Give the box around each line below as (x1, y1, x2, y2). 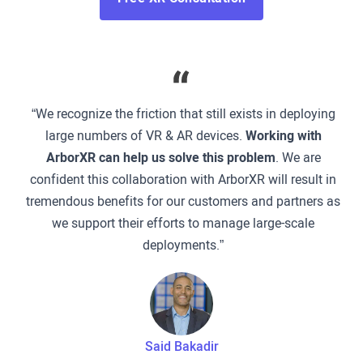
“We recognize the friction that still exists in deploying (31, 105, 335, 122)
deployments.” (143, 237, 224, 253)
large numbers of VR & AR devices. (45, 127, 246, 143)
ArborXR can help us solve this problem (45, 149, 275, 165)
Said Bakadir (144, 339, 219, 355)
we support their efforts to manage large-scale (52, 215, 314, 231)
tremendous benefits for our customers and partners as (26, 193, 340, 209)
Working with (245, 127, 322, 143)
